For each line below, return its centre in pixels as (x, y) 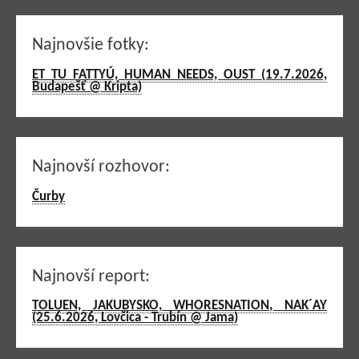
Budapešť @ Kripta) (87, 87)
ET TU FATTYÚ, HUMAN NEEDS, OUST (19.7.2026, (179, 75)
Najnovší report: (91, 276)
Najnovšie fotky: (91, 46)
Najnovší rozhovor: (101, 167)
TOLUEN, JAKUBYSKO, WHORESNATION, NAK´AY (179, 306)
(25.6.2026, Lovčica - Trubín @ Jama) (135, 318)
